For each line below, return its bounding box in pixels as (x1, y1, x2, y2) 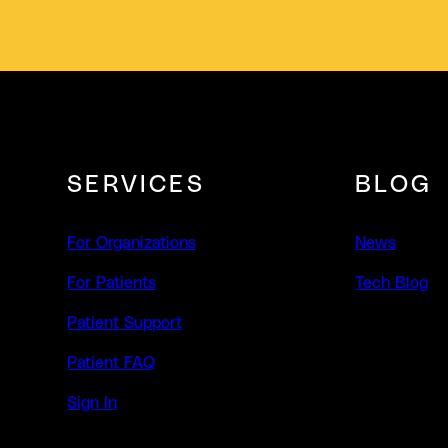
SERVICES (67, 173, 205, 197)
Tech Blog (354, 275, 428, 291)
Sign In (67, 395, 118, 411)
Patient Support (67, 315, 183, 331)
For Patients (67, 275, 157, 291)
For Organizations (67, 235, 197, 251)
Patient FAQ (67, 355, 156, 371)
